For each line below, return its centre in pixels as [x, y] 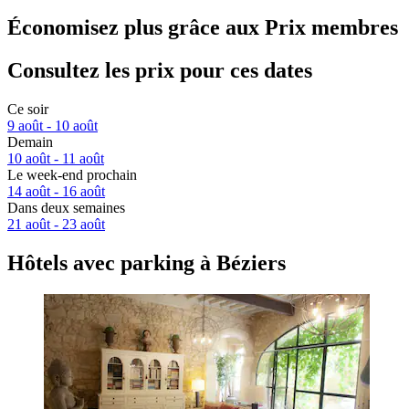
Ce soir [28, 110]
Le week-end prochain [72, 175]
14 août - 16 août [56, 192]
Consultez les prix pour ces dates [160, 71]
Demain [30, 142]
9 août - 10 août [52, 126]
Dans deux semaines [66, 208]
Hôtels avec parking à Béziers [147, 262]
